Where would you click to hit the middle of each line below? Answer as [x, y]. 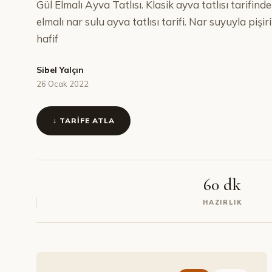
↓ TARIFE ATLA [84, 121]
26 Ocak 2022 [63, 84]
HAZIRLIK [223, 202]
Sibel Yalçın [60, 70]
